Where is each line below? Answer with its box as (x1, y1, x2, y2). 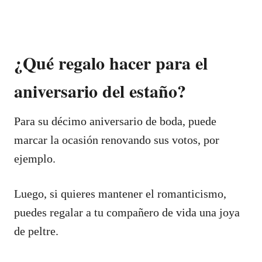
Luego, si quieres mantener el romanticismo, (14, 187, 226, 200)
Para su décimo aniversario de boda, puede (14, 114, 216, 127)
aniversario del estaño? (14, 77, 186, 104)
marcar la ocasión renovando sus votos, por (14, 133, 219, 146)
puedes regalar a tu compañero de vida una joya (14, 205, 240, 219)
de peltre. (14, 224, 58, 237)
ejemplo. (14, 151, 56, 165)
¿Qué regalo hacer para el (14, 49, 208, 75)
